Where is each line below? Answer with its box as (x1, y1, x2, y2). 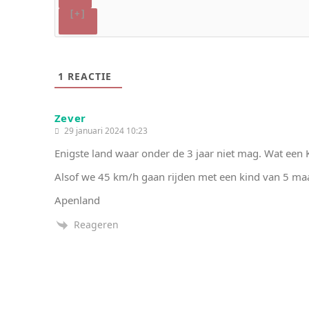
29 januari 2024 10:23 (61, 124, 148, 137)
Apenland (54, 192, 100, 207)
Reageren (73, 217, 119, 231)
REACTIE (63, 69, 112, 83)
